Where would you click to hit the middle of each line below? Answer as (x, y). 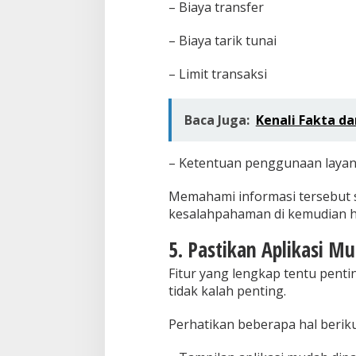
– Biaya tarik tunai (222, 41)
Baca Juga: (217, 120)
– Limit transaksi (217, 74)
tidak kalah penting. (227, 291)
